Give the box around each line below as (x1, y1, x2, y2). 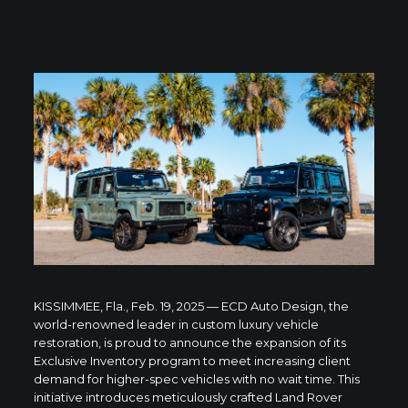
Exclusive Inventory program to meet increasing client (33, 352, 351, 368)
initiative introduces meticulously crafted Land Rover (33, 389, 342, 404)
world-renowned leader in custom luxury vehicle (33, 316, 319, 331)
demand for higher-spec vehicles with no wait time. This (33, 371, 360, 386)
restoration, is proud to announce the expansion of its (33, 334, 346, 350)
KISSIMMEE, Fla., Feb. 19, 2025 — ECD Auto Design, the (33, 298, 349, 313)
